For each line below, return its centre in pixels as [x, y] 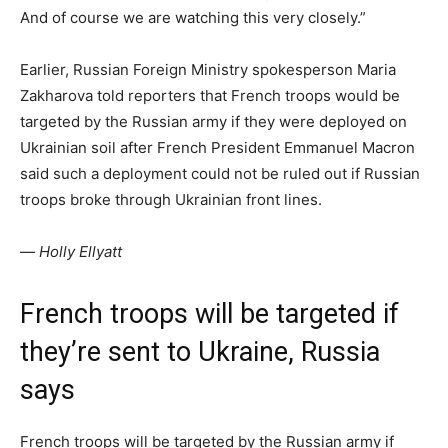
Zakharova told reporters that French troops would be [210, 96]
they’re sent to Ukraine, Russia [200, 352]
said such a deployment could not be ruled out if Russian [220, 174]
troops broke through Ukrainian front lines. [171, 200]
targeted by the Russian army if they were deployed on [213, 122]
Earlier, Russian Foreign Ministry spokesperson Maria [208, 70]
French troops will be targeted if [209, 314]
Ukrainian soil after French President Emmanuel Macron [217, 148]
